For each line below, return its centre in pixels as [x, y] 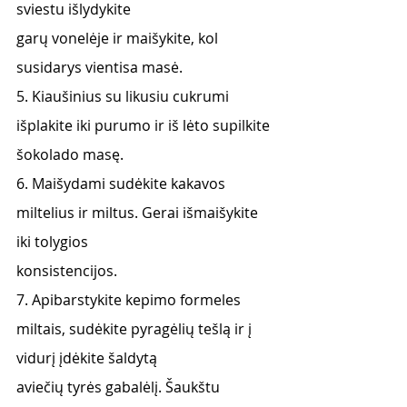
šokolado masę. [70, 154]
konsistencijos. [67, 271]
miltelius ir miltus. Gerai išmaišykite [139, 213]
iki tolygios [52, 242]
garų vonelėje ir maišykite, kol [119, 38]
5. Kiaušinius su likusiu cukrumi [124, 96]
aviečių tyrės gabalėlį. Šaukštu [120, 387]
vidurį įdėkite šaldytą [87, 358]
